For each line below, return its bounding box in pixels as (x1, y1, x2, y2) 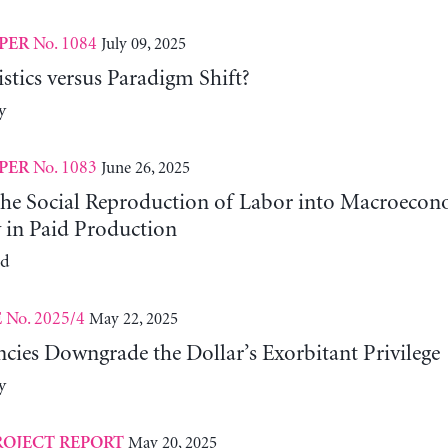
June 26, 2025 (100, 158, 190, 177)
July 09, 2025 (100, 34, 186, 53)
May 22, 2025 (88, 309, 178, 328)
